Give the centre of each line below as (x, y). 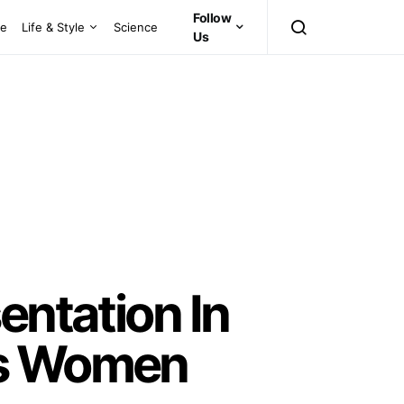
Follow (212, 18)
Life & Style (54, 27)
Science (136, 27)
